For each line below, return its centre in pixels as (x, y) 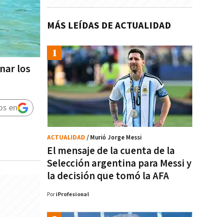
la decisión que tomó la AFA (108, 176)
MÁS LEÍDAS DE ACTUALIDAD (109, 26)
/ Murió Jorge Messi (114, 138)
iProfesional (72, 194)
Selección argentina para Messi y (119, 163)
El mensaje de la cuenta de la (111, 151)
